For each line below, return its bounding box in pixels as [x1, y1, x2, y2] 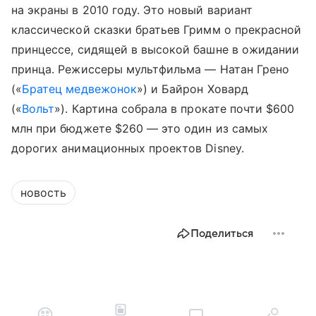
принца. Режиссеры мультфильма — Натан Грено [11, 61, 290, 76]
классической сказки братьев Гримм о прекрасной [11, 22, 302, 37]
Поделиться [190, 226, 253, 240]
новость [20, 185, 66, 200]
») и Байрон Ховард [136, 81, 248, 96]
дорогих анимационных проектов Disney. [11, 140, 244, 155]
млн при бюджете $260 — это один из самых [11, 121, 268, 135]
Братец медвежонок [22, 81, 137, 96]
